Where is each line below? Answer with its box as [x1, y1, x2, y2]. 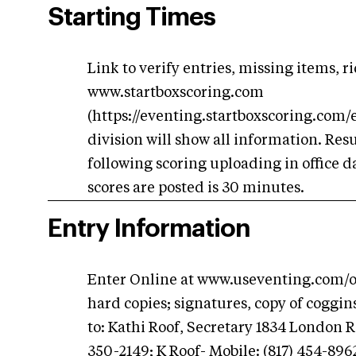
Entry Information [48, 216, 250, 242]
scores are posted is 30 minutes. [87, 181, 304, 195]
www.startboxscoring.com [87, 86, 264, 100]
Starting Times [48, 5, 215, 30]
